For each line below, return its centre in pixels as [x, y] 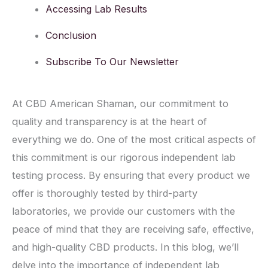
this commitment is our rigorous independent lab [124, 158]
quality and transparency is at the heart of [109, 122]
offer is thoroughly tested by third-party [105, 194]
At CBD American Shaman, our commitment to [120, 104]
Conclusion [71, 36]
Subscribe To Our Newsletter [112, 62]
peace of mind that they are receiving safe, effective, [133, 229]
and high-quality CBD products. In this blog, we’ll [125, 247]
